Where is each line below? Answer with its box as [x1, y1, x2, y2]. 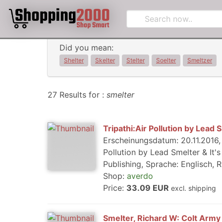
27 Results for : [48, 90, 107, 100]
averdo [127, 171, 153, 181]
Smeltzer [187, 56, 212, 64]
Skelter [95, 56, 115, 64]
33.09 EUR [126, 183, 171, 193]
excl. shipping [171, 184, 216, 192]
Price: [103, 183, 126, 193]
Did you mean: [59, 43, 113, 53]
